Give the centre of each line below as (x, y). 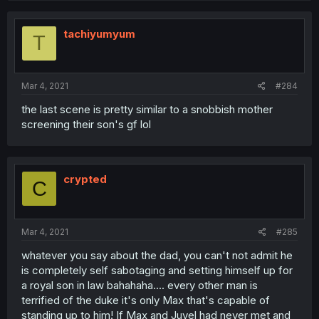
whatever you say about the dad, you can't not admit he (157, 255)
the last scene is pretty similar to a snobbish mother (147, 109)
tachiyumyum (99, 33)
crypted (85, 179)
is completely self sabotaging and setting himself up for (157, 270)
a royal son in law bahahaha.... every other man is (140, 285)
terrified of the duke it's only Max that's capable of (146, 300)
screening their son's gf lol (86, 124)
